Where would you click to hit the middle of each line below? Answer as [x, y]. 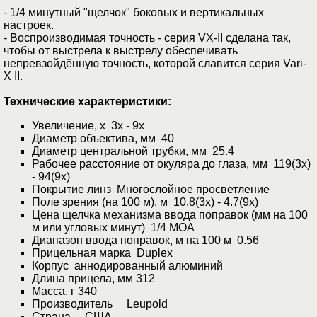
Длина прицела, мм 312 [93, 279]
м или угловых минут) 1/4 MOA [113, 228]
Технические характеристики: [87, 102]
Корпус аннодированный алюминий [127, 266]
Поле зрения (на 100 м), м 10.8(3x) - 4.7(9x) [145, 202]
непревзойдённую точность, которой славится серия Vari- [155, 64]
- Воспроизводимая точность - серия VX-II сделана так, [147, 38]
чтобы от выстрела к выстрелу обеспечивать [121, 51]
